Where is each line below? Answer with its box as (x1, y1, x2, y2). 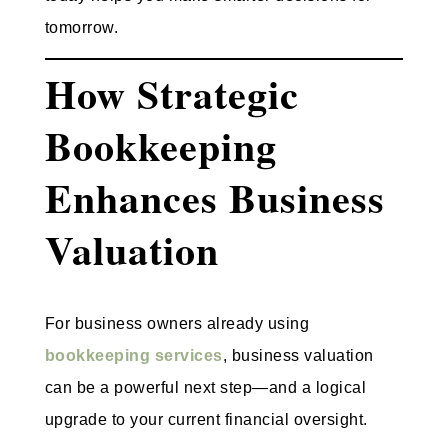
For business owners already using (44, 315, 310, 333)
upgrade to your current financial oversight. (44, 411, 368, 429)
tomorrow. (44, 18, 119, 36)
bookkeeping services (44, 347, 223, 365)
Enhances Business (44, 168, 385, 228)
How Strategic (44, 64, 299, 124)
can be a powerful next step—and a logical (44, 379, 367, 397)
